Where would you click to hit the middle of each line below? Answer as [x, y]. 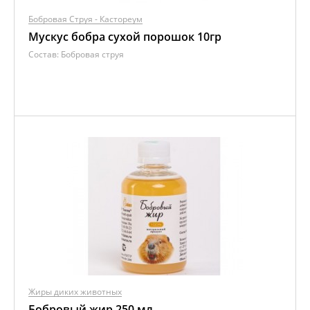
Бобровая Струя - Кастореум [85, 19]
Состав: [45, 54]
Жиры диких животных [75, 292]
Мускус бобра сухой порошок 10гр [125, 37]
